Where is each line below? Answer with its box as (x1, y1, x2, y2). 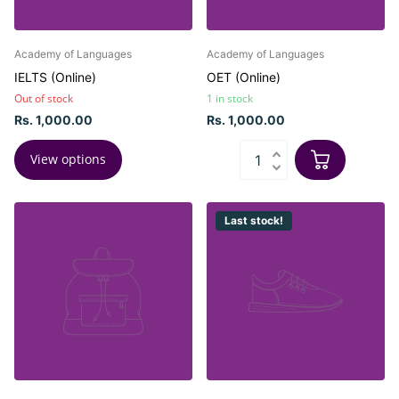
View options (30, 151, 106, 168)
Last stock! (224, 213, 283, 227)
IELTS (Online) (14, 69, 96, 85)
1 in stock (207, 91, 253, 107)
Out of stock (14, 91, 73, 107)
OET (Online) (207, 69, 281, 85)
